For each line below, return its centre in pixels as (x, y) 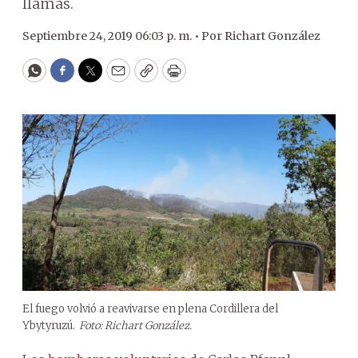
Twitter (116, 78)
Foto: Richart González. (135, 325)
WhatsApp (71, 78)
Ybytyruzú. (49, 325)
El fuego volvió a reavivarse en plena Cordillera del (150, 308)
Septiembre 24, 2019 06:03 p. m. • (112, 36)
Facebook (95, 78)
